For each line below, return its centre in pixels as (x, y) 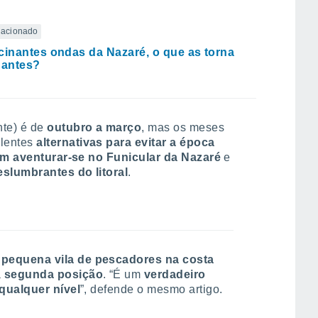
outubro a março (94, 127)
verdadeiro (175, 274)
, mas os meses (183, 127)
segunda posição (54, 274)
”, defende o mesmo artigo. (152, 289)
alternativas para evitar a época (126, 142)
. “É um (124, 274)
